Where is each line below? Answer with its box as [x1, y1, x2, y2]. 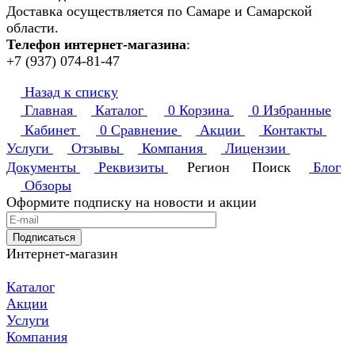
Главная [25, 102, 73, 119]
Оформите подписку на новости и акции [6, 194, 257, 211]
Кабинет [25, 122, 76, 139]
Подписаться [13, 231, 75, 244]
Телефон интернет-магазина [6, 36, 186, 53]
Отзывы [71, 140, 120, 157]
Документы [6, 159, 76, 176]
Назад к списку [25, 84, 118, 101]
